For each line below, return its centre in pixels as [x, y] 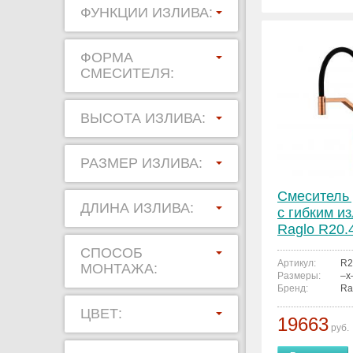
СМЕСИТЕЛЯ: [127, 73]
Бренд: [293, 288]
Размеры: [299, 276]
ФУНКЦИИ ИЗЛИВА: [147, 13]
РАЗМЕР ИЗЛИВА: [141, 163]
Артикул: [297, 263]
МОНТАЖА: [119, 269]
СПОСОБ [111, 253]
